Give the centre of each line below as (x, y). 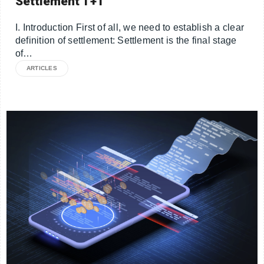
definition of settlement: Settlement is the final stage (126, 41)
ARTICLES (42, 68)
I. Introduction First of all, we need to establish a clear (130, 28)
